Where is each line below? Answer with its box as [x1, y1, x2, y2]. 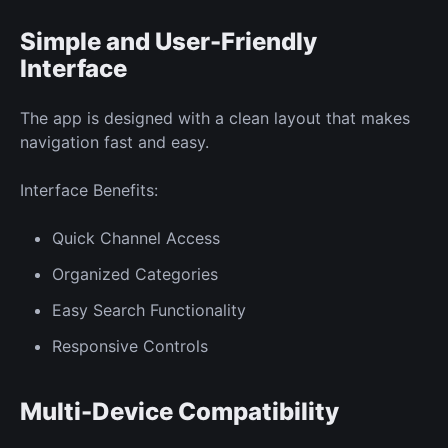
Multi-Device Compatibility [20, 396, 339, 426]
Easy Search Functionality [52, 299, 246, 320]
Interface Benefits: [20, 179, 158, 200]
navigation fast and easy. [20, 131, 209, 152]
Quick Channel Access [52, 227, 220, 248]
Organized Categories [52, 263, 218, 284]
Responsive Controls [52, 335, 208, 356]
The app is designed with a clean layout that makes [20, 107, 410, 128]
